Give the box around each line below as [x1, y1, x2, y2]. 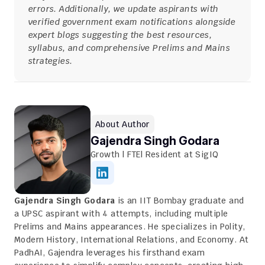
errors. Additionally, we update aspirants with [28, 4, 219, 14]
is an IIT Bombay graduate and [115, 195, 244, 206]
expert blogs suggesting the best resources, [28, 30, 212, 40]
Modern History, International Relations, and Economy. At [14, 234, 249, 245]
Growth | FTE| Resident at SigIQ [91, 149, 219, 160]
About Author [95, 118, 150, 130]
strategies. [28, 56, 73, 66]
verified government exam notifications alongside [28, 17, 236, 27]
